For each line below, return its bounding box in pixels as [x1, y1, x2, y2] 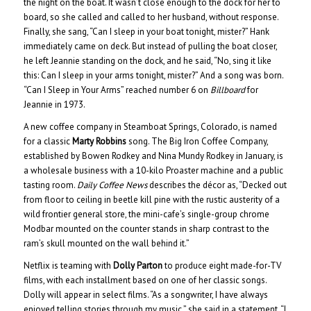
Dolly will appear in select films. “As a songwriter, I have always [23, 288, 268, 301]
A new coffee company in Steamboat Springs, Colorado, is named [23, 120, 277, 133]
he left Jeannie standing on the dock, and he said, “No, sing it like [23, 54, 271, 67]
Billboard [210, 83, 245, 96]
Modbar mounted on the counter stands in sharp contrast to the [23, 222, 269, 235]
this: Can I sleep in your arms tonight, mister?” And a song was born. [23, 69, 283, 81]
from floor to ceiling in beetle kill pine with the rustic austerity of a [23, 193, 280, 205]
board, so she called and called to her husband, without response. [23, 10, 278, 23]
